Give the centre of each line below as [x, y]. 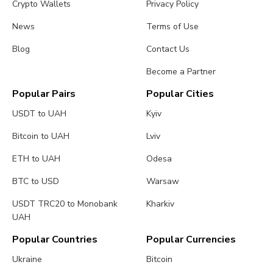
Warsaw [163, 182]
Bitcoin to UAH [41, 136]
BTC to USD [36, 182]
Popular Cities [180, 94]
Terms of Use [173, 27]
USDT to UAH [39, 114]
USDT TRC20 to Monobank [65, 204]
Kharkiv [161, 204]
